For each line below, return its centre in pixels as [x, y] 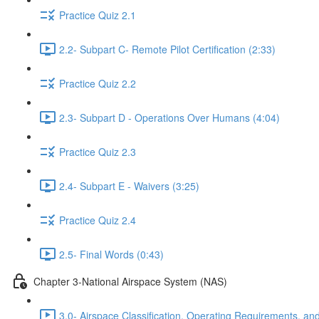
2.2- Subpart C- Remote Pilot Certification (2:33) [167, 49]
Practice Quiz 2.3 [98, 151]
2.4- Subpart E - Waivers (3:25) [129, 185]
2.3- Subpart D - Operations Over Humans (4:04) [169, 117]
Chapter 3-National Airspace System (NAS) [130, 281]
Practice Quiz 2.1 [98, 15]
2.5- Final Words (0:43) [111, 254]
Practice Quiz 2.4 [98, 220]
